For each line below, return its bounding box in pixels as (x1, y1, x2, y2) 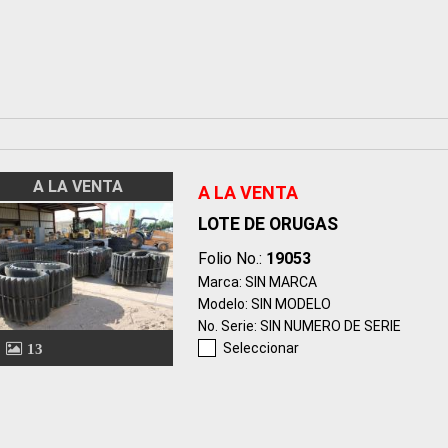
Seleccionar (222, 340, 299, 357)
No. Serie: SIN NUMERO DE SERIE (197, 318, 401, 335)
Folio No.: (197, 249, 266, 269)
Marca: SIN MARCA (197, 274, 317, 291)
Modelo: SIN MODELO (197, 296, 331, 313)
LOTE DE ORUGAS (197, 214, 338, 235)
